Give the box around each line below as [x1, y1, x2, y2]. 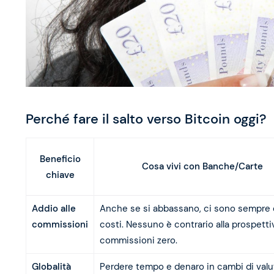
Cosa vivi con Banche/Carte [142, 160, 263, 173]
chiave [45, 168, 75, 181]
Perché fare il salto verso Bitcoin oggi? [26, 110, 266, 128]
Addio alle [31, 202, 76, 215]
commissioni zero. [99, 234, 177, 247]
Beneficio [39, 152, 81, 165]
